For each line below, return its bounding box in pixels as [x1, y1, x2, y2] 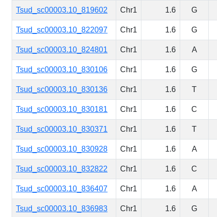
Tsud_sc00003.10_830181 [16, 105, 108, 113]
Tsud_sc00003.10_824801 [16, 46, 108, 54]
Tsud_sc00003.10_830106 [16, 65, 108, 74]
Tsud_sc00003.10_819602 [16, 6, 108, 14]
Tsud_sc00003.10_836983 [16, 204, 108, 213]
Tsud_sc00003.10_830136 [16, 85, 108, 93]
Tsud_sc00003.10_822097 [16, 26, 108, 34]
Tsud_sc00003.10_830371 [16, 125, 108, 133]
